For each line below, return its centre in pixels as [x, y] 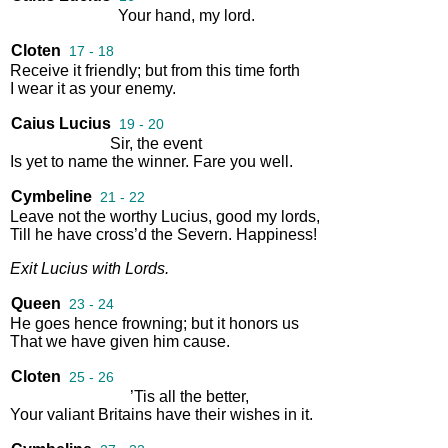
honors [253, 323]
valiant [70, 414]
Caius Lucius [61, 123]
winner [161, 161]
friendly [111, 70]
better [225, 396]
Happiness [274, 234]
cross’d [121, 234]
